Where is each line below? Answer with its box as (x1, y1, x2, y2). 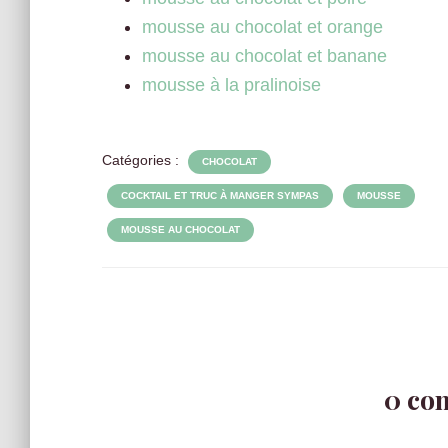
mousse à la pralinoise (142, 75, 321, 95)
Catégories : (102, 152, 183, 168)
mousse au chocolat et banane (142, 46, 387, 66)
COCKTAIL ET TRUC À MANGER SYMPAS (121, 190, 319, 201)
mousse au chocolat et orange (142, 17, 383, 37)
